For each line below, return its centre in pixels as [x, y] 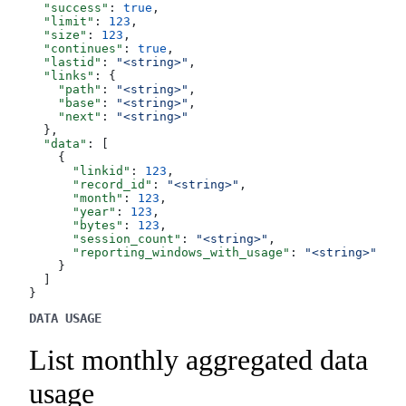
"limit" [62, 21]
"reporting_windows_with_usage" [159, 252]
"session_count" [105, 238]
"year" [72, 211]
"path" [65, 89]
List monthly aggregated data [198, 360]
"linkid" [80, 170]
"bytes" [76, 225]
